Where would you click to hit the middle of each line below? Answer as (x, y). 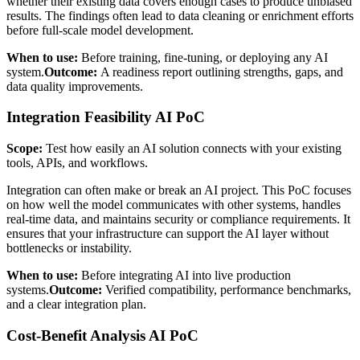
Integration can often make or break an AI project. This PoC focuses (179, 190)
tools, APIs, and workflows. (77, 163)
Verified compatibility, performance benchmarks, (227, 290)
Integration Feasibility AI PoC (106, 117)
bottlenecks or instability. (69, 248)
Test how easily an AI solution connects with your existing (192, 149)
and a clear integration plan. (76, 305)
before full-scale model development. (100, 30)
